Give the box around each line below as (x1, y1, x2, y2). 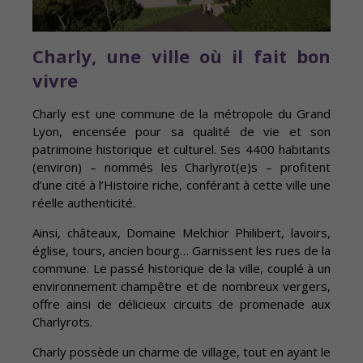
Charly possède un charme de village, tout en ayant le (32, 344, 331, 361)
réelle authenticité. (32, 194, 135, 211)
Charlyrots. (32, 314, 92, 331)
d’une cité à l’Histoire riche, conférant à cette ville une (32, 177, 331, 194)
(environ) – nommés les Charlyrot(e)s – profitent (32, 159, 331, 176)
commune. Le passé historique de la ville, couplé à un (32, 260, 331, 277)
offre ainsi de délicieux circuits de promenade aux (32, 296, 331, 313)
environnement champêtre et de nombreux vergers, (32, 278, 331, 295)
